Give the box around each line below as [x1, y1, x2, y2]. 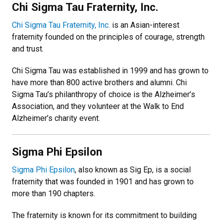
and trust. [12, 44, 46, 54]
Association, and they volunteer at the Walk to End [12, 101, 184, 111]
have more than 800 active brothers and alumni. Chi [12, 77, 187, 87]
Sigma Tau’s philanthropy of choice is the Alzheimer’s [12, 89, 195, 99]
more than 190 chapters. [12, 188, 97, 198]
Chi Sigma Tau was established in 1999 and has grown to [12, 65, 209, 75]
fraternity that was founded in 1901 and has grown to [12, 176, 194, 186]
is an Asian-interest [110, 20, 179, 30]
